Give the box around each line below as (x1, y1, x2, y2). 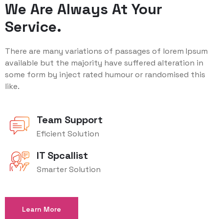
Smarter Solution (37, 164, 101, 175)
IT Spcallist (37, 149, 88, 162)
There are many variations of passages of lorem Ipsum (5, 46, 208, 57)
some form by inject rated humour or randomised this (5, 69, 205, 80)
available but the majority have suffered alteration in (5, 58, 203, 68)
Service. (5, 17, 62, 37)
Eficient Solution (37, 129, 99, 139)
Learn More (22, 205, 61, 214)
